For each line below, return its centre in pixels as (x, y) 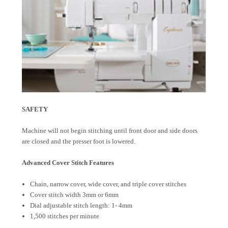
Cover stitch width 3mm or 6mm (75, 195)
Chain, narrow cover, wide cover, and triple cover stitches (108, 184)
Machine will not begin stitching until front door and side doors (110, 131)
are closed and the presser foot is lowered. (79, 141)
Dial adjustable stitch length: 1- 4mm (81, 206)
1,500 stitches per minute (65, 216)
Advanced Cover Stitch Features (68, 163)
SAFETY (35, 109)
